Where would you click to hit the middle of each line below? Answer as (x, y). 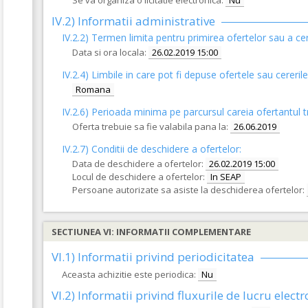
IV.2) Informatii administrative (133, 21)
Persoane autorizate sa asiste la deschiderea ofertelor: (188, 190)
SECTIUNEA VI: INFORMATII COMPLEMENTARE (151, 232)
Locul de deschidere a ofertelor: (139, 177)
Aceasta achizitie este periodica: (129, 274)
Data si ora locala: (109, 52)
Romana (93, 89)
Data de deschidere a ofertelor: (138, 164)
